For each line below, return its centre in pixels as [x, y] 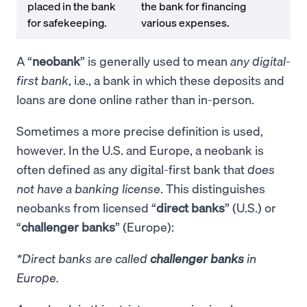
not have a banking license [88, 188]
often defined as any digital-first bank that [132, 169]
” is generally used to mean [155, 61]
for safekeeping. [67, 22]
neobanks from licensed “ [86, 207]
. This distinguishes [213, 188]
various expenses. [186, 22]
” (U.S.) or [250, 207]
